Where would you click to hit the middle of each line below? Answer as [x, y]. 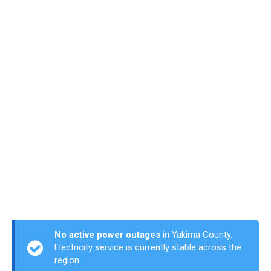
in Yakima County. [196, 235]
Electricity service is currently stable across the [148, 247]
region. [68, 260]
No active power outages [107, 235]
